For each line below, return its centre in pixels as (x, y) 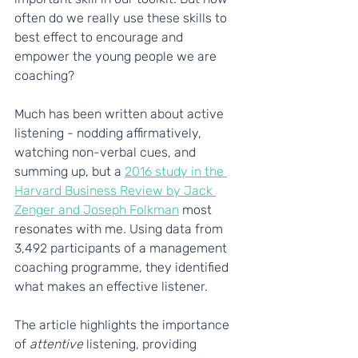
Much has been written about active (121, 113)
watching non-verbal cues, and (107, 152)
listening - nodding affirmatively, (109, 133)
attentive (56, 344)
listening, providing (141, 344)
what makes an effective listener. (111, 286)
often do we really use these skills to (122, 18)
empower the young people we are (117, 56)
